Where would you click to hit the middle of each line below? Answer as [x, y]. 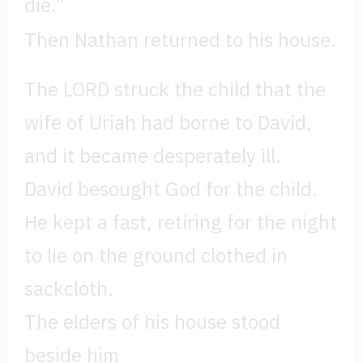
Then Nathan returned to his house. [180, 39]
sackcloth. [69, 288]
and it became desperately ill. [153, 156]
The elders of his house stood [152, 322]
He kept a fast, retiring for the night [181, 222]
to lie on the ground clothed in [156, 255]
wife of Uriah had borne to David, [168, 122]
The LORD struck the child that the [175, 89]
